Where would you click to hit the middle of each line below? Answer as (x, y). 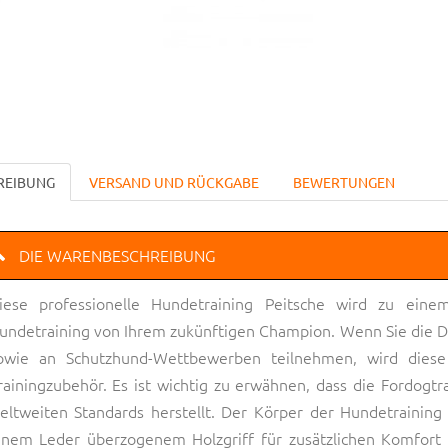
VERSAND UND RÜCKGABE (173, 181)
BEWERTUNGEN (343, 181)
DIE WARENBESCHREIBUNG (117, 254)
